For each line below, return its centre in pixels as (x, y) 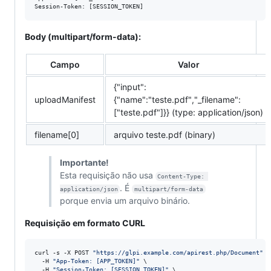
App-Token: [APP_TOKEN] (96, 261)
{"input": (130, 87)
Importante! (84, 163)
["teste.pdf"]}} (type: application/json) (188, 113)
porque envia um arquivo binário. (125, 201)
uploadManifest (65, 100)
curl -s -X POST (64, 253)
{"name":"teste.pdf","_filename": (177, 100)
